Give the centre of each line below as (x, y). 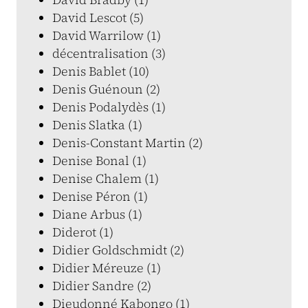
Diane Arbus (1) (97, 214)
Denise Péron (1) (100, 196)
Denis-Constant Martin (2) (128, 143)
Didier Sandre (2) (102, 286)
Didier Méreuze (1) (107, 268)
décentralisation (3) (109, 53)
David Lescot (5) (98, 18)
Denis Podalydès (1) (109, 107)
